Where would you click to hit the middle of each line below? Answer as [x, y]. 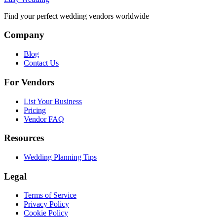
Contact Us [41, 63]
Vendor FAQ [44, 119]
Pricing [35, 110]
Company [24, 35]
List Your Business [53, 101]
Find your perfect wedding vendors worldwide [76, 16]
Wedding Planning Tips [60, 157]
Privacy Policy [46, 204]
